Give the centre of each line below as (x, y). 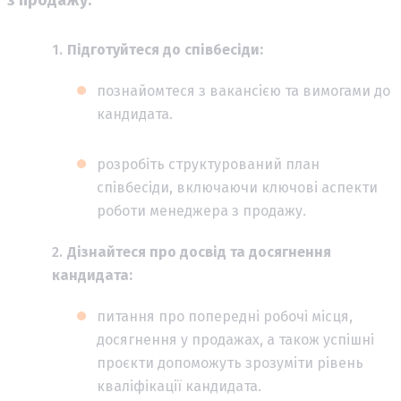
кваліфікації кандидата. (179, 386)
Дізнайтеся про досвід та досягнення (199, 252)
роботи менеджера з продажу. (201, 210)
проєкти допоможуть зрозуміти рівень (230, 363)
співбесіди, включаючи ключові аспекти (237, 187)
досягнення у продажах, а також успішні (235, 339)
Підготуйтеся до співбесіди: (165, 49)
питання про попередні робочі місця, (225, 316)
